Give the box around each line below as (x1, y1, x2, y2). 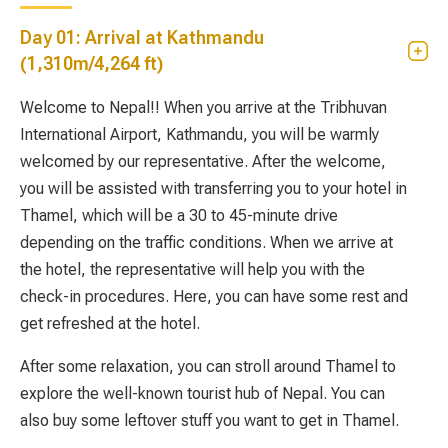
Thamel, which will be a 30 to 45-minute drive (20, 205, 338, 225)
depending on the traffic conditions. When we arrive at (20, 232, 393, 252)
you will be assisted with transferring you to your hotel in (20, 178, 407, 198)
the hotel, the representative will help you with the (20, 259, 365, 279)
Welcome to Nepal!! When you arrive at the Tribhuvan (20, 97, 387, 117)
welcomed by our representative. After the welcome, (20, 151, 386, 171)
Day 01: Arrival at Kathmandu (20, 26, 264, 48)
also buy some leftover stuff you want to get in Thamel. (20, 410, 399, 430)
